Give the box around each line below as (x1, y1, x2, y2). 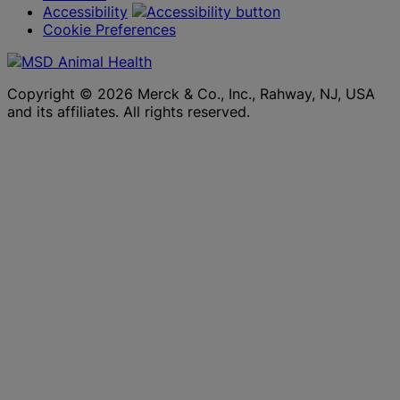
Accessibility (43, 2, 128, 21)
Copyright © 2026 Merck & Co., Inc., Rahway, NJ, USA (7, 84, 375, 103)
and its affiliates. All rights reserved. (7, 102, 250, 121)
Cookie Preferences (43, 20, 176, 38)
